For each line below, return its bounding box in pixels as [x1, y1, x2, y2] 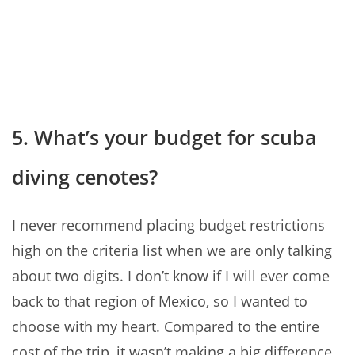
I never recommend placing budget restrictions [12, 216, 325, 235]
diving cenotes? [12, 163, 158, 191]
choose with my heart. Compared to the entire [12, 317, 319, 337]
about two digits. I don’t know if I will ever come [12, 266, 330, 286]
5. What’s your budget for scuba [12, 124, 317, 151]
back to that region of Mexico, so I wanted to [12, 292, 307, 311]
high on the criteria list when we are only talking [12, 241, 332, 261]
